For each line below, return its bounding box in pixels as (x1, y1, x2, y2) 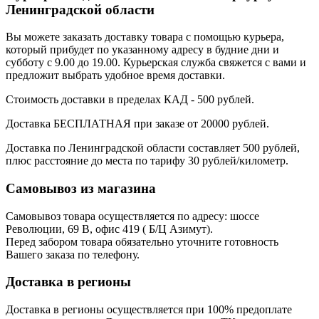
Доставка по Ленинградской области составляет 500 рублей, (6, 142, 300, 155)
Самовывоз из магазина (6, 180, 156, 196)
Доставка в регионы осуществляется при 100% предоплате (6, 303, 292, 316)
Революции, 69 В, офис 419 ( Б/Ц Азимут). (6, 222, 213, 235)
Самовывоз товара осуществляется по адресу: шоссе (6, 209, 259, 222)
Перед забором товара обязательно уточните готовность (6, 235, 278, 248)
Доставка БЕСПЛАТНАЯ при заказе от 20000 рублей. (6, 117, 269, 130)
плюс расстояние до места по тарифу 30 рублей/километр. (6, 155, 288, 167)
